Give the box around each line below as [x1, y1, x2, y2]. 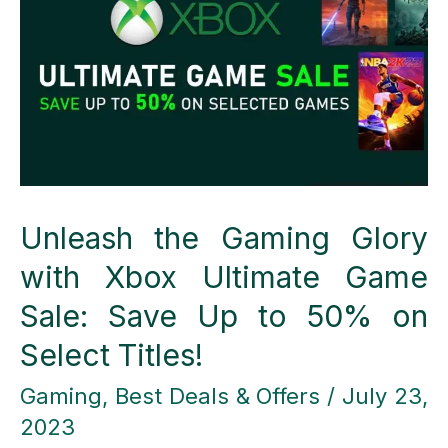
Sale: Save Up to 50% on [20, 298, 428, 335]
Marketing [19, 75, 127, 102]
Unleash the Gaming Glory [20, 220, 428, 257]
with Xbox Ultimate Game [20, 259, 428, 296]
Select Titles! [20, 337, 203, 374]
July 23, [342, 383, 429, 410]
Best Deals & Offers [114, 383, 321, 410]
